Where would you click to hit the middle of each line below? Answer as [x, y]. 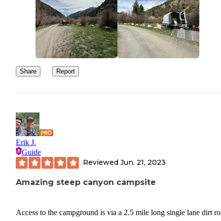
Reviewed [102, 163]
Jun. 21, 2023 [143, 163]
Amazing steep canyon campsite [86, 182]
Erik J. [26, 142]
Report [66, 71]
